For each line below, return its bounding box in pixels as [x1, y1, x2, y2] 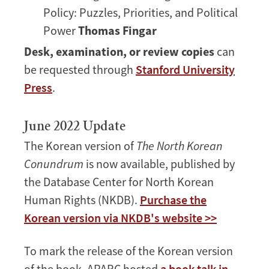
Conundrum [24, 156, 86, 171]
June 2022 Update [24, 119, 125, 134]
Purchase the [140, 192, 207, 207]
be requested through [24, 61, 136, 77]
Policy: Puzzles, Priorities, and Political [43, 4, 238, 20]
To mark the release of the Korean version [24, 243, 233, 258]
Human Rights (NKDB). [24, 192, 140, 207]
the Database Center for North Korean [24, 174, 214, 189]
